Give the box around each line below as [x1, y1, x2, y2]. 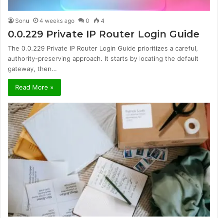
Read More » [15, 83, 54, 91]
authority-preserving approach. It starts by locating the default [8, 54, 199, 62]
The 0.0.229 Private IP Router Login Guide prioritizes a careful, [8, 44, 198, 52]
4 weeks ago [39, 17, 74, 24]
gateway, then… [8, 64, 57, 73]
